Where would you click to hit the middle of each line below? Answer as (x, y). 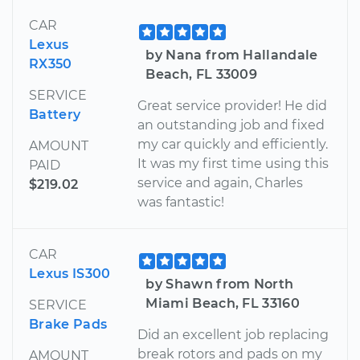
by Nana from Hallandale (232, 55)
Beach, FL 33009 (202, 74)
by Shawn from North (220, 284)
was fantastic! (181, 202)
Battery (55, 114)
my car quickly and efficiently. (233, 144)
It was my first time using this (233, 163)
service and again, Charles (221, 182)
